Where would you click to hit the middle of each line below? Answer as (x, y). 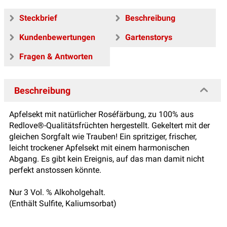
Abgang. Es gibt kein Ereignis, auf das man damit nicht (107, 159)
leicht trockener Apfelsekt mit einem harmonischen (99, 147)
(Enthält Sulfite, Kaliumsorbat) (63, 203)
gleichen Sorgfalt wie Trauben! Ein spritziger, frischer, (103, 136)
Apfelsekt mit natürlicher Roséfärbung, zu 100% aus (101, 114)
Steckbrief (38, 18)
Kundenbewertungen (57, 37)
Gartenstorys (149, 37)
